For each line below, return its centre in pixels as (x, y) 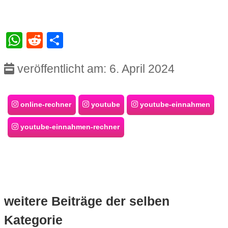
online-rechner (45, 105)
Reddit (66, 40)
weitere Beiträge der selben (87, 201)
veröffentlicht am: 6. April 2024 (94, 69)
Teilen (84, 40)
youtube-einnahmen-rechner (69, 127)
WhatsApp (60, 40)
